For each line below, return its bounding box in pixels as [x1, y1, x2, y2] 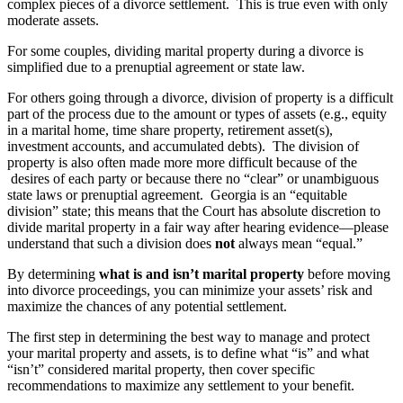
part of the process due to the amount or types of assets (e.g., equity [7, 105, 387, 121]
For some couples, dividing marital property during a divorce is [7, 42, 363, 58]
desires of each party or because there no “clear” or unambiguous [7, 170, 379, 186]
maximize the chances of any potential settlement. [7, 298, 287, 314]
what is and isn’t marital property [99, 265, 304, 282]
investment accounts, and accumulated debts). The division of [7, 138, 359, 154]
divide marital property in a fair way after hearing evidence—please [7, 219, 389, 235]
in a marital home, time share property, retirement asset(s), [7, 121, 333, 138]
